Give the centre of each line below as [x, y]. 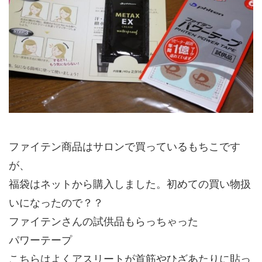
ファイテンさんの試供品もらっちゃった [104, 221]
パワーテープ [40, 240]
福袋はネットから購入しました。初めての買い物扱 [130, 184]
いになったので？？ [56, 202]
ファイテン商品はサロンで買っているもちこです [125, 146]
